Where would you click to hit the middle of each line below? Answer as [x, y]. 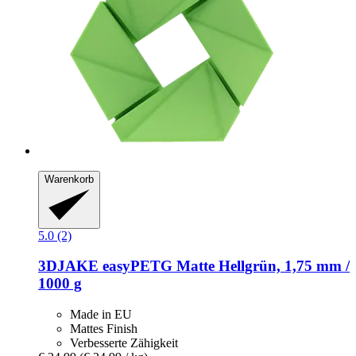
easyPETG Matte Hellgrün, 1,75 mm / [224, 266]
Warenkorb [69, 180]
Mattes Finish [104, 329]
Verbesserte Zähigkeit [124, 343]
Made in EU [101, 315]
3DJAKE [68, 266]
